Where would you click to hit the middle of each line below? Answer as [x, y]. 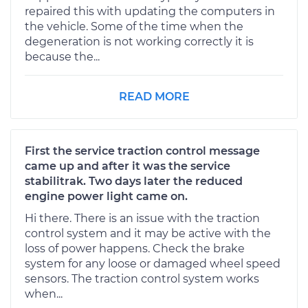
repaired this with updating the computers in [150, 11]
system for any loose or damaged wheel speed [153, 263]
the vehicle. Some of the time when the [134, 26]
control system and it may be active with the [148, 233]
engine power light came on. [106, 196]
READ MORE [154, 96]
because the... [62, 56]
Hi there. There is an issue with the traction [142, 218]
